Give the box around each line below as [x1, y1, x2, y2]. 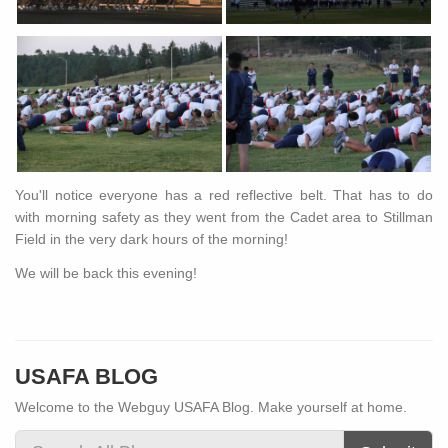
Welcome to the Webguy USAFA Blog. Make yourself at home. [15, 398, 407, 415]
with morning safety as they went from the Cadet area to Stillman [15, 209, 433, 226]
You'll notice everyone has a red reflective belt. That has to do [15, 187, 433, 204]
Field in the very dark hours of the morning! [15, 231, 292, 248]
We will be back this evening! [15, 265, 197, 282]
